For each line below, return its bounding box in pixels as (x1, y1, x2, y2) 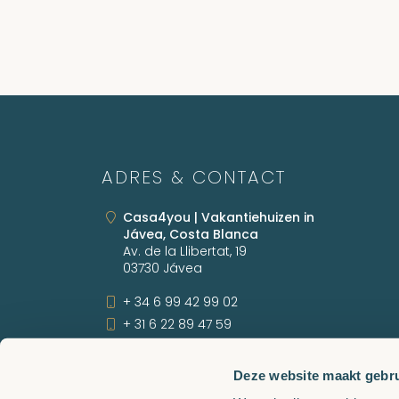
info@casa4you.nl (123, 352, 237, 370)
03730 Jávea (123, 259, 202, 277)
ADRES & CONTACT (102, 165, 286, 190)
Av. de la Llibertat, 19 (123, 242, 247, 260)
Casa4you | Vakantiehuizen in (123, 208, 314, 226)
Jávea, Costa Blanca (123, 225, 258, 243)
